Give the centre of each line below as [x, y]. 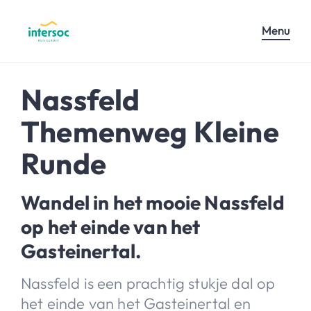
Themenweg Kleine [150, 131]
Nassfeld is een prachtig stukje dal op [148, 283]
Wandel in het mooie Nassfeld [153, 202]
